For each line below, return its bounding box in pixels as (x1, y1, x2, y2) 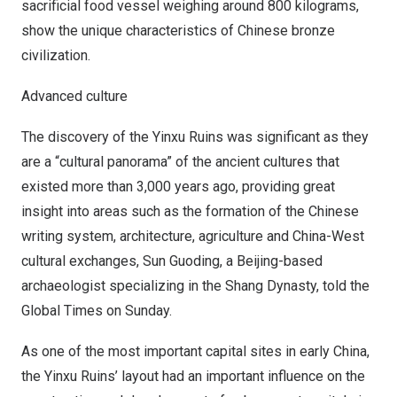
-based (278, 253, 323, 269)
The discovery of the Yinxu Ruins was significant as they (21, 128, 369, 145)
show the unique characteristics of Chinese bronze (21, 22, 335, 39)
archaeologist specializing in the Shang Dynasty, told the (21, 277, 370, 294)
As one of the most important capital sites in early (21, 343, 333, 360)
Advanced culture (21, 88, 128, 105)
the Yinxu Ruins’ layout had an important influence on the (21, 368, 365, 385)
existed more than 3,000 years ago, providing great (21, 178, 335, 195)
